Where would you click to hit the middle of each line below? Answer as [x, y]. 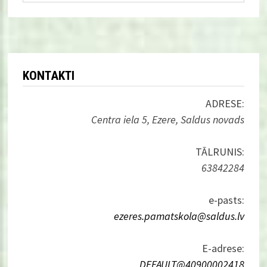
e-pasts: [226, 200]
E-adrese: [223, 248]
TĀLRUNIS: [220, 151]
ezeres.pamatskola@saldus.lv [179, 216]
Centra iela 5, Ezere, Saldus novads [167, 119]
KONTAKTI [49, 75]
